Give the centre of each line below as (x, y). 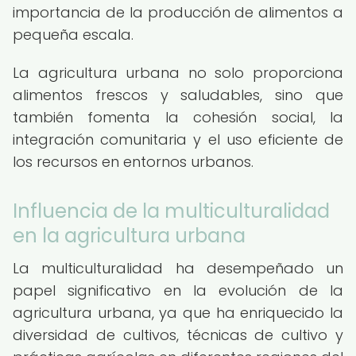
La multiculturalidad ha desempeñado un (178, 268)
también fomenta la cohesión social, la (178, 117)
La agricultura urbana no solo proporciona (178, 73)
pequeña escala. (73, 35)
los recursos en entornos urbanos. (133, 162)
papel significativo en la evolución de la (178, 290)
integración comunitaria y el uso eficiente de (178, 139)
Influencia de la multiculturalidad (171, 211)
